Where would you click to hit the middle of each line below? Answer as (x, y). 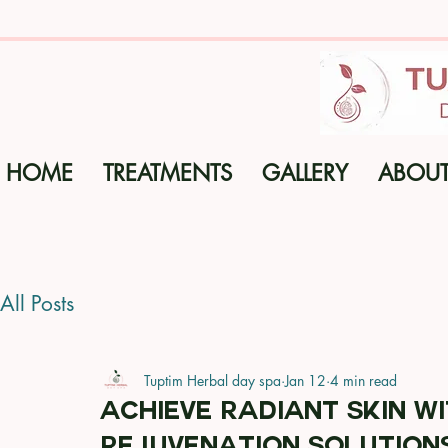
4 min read (363, 380)
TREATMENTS (167, 173)
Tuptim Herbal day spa (212, 380)
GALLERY (305, 173)
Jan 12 (305, 380)
